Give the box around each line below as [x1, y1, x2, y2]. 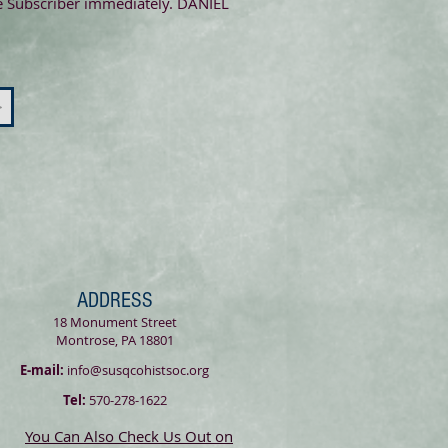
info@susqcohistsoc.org [67, 361, 209, 379]
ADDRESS [76, 288, 153, 313]
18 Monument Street [52, 313, 177, 331]
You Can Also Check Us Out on [25, 426, 233, 446]
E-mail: [20, 361, 64, 379]
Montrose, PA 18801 [55, 331, 174, 349]
